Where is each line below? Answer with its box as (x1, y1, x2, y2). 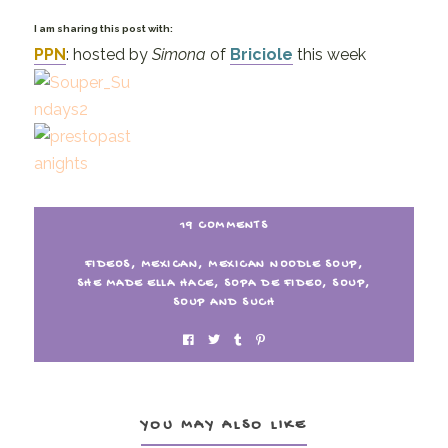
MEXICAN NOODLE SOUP (208, 257, 358, 272)
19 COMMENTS (179, 218, 269, 233)
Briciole (229, 44, 293, 64)
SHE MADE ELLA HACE (76, 276, 214, 291)
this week (292, 44, 366, 64)
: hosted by (65, 44, 152, 64)
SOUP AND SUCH (172, 295, 276, 310)
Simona (151, 44, 206, 64)
